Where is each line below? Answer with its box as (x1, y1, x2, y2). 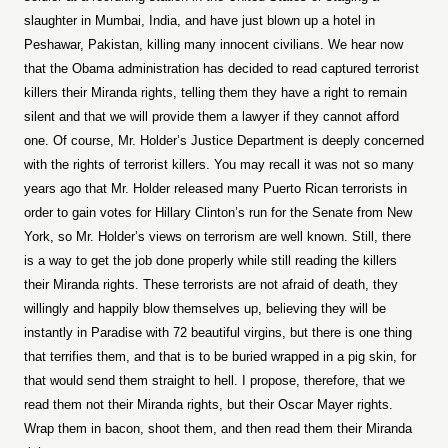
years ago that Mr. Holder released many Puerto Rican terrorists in (24, 181, 407, 196)
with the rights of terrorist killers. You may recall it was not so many (24, 157, 414, 172)
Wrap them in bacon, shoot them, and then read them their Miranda (24, 421, 412, 436)
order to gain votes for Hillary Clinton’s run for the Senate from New (24, 205, 412, 220)
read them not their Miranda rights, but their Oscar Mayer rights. (24, 397, 393, 412)
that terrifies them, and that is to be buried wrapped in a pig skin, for (24, 349, 416, 364)
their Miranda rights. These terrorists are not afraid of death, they (24, 277, 398, 292)
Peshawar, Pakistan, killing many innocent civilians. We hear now (24, 37, 403, 52)
